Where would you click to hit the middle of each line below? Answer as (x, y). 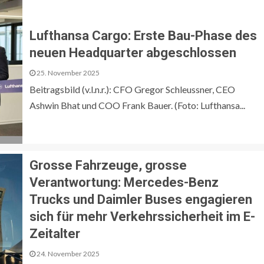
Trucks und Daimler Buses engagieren (141, 200)
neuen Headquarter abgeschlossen (133, 53)
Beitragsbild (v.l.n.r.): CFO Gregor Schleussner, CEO (132, 90)
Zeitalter (55, 234)
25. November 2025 (67, 73)
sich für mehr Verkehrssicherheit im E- (142, 217)
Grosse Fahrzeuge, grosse (108, 166)
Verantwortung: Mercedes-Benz (124, 183)
